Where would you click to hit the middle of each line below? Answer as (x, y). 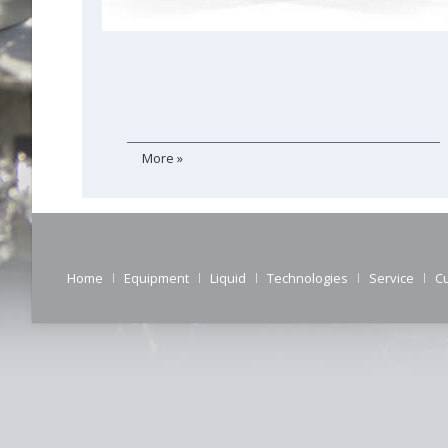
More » (162, 158)
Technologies (307, 278)
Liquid (228, 278)
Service (391, 278)
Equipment (156, 278)
